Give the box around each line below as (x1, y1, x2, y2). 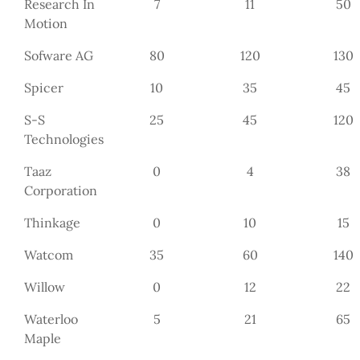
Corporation (24, 182, 98, 198)
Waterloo (24, 310, 79, 327)
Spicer (24, 79, 64, 96)
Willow (24, 278, 66, 295)
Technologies (24, 130, 104, 147)
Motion (24, 14, 68, 31)
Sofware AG (24, 47, 94, 63)
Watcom (24, 246, 74, 263)
